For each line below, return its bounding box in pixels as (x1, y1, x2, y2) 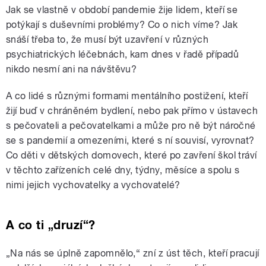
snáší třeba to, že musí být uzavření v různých (6, 34, 209, 46)
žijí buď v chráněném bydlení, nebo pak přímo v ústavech (6, 105, 258, 117)
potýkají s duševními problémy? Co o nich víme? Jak (6, 19, 238, 31)
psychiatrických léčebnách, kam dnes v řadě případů (6, 49, 239, 61)
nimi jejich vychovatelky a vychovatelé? (6, 179, 180, 191)
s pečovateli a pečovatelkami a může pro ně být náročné (6, 120, 256, 132)
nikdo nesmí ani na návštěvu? (6, 64, 137, 75)
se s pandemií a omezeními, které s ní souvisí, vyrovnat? (6, 135, 255, 147)
